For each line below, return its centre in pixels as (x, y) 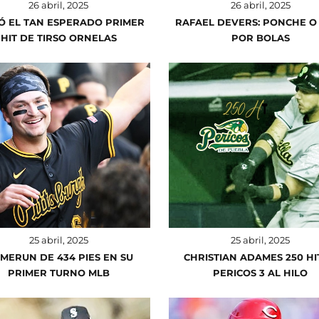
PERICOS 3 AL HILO (261, 272)
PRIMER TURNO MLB (58, 272)
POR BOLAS (260, 38)
